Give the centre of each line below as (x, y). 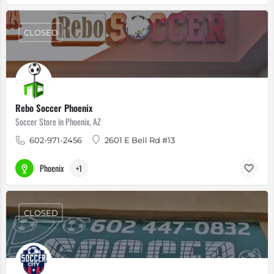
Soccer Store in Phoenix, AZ (58, 121)
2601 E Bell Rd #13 (140, 140)
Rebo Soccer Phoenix (54, 108)
